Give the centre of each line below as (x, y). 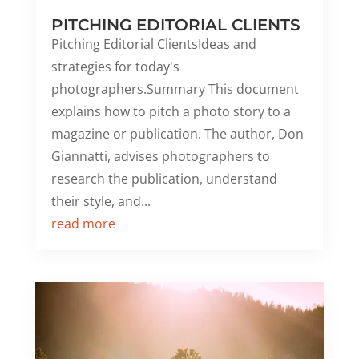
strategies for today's (115, 66)
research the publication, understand (164, 178)
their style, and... (101, 201)
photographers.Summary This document (175, 89)
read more (83, 223)
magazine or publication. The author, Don (177, 133)
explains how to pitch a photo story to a (171, 111)
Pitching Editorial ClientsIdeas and (153, 44)
